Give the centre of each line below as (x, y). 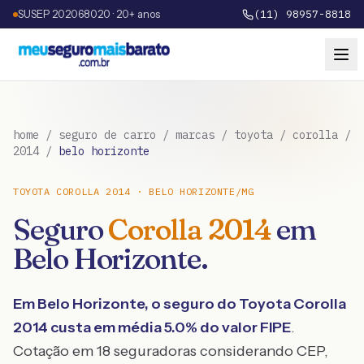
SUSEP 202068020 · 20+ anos (89, 14)
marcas (195, 135)
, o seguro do (192, 304)
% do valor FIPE (238, 327)
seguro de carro (107, 135)
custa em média (106, 327)
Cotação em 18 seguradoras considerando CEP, (171, 351)
